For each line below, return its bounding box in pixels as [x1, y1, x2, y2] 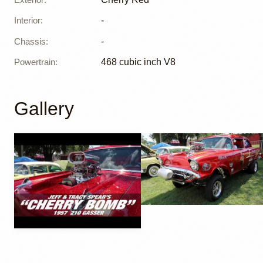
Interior [14, 15, 41, 26]
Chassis [14, 36, 46, 46]
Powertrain [14, 56, 55, 67]
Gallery [14, 98, 74, 120]
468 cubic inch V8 [101, 56, 176, 67]
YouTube [29, 241, 61, 250]
